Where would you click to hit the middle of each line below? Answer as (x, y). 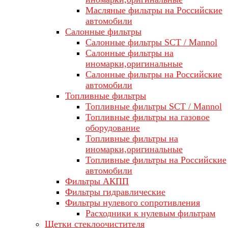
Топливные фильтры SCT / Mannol (154, 106)
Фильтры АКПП (97, 181)
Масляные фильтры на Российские (154, 10)
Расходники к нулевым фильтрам (150, 213)
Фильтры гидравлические (115, 192)
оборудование (113, 128)
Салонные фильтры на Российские (154, 74)
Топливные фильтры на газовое (148, 117)
